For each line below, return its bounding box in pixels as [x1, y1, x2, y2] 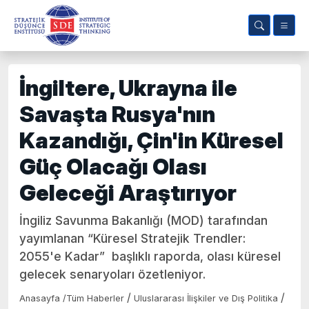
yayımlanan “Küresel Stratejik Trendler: [19, 231, 246, 246]
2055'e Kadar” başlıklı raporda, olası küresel [19, 249, 281, 263]
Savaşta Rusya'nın [19, 101, 215, 128]
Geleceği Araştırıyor [19, 179, 237, 206]
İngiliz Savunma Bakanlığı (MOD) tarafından [19, 213, 268, 228]
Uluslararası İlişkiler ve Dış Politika [134, 293, 278, 303]
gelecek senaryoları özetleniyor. [19, 267, 206, 281]
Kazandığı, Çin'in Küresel [19, 127, 283, 154]
